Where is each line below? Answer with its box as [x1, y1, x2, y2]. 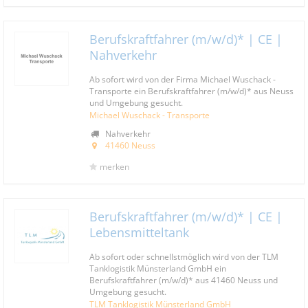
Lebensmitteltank [89, 224, 189, 241]
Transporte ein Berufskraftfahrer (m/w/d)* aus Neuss [89, 85, 294, 96]
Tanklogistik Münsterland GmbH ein [89, 263, 226, 274]
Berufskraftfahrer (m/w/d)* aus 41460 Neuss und [89, 274, 278, 285]
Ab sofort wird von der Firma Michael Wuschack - [89, 74, 276, 85]
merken [100, 161, 129, 173]
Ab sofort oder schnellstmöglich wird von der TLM [89, 251, 278, 262]
